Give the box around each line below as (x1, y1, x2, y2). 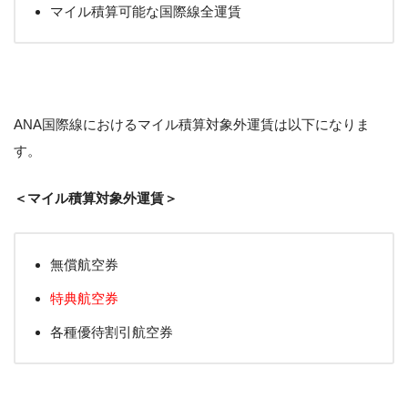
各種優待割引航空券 (50, 324, 173, 341)
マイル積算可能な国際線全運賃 (50, 3, 241, 19)
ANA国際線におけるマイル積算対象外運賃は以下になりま (14, 117, 370, 133)
